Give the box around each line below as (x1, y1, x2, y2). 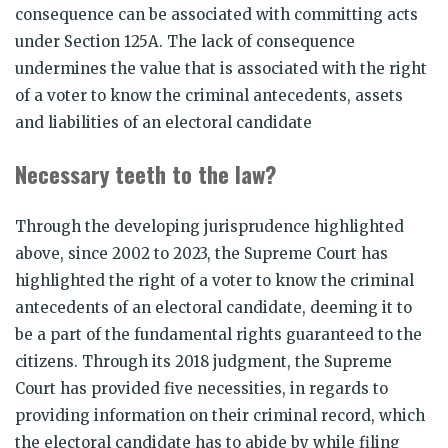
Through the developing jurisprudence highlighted (15, 216, 404, 236)
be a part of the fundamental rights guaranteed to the (15, 324, 422, 344)
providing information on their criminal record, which (15, 405, 425, 425)
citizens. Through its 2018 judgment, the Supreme (15, 351, 392, 371)
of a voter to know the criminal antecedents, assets (15, 85, 403, 105)
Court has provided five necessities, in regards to (15, 378, 388, 398)
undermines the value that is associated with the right (15, 58, 427, 78)
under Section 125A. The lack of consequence (15, 31, 355, 51)
